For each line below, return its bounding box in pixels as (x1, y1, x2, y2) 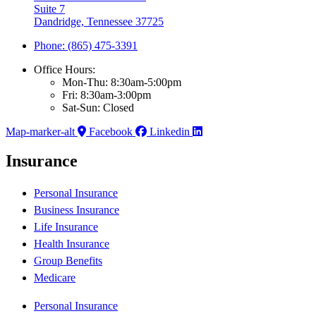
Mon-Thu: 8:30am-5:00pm (62, 75, 181, 88)
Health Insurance (34, 238, 109, 250)
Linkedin (150, 125, 190, 138)
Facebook (89, 125, 133, 138)
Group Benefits (34, 255, 102, 267)
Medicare (34, 272, 75, 284)
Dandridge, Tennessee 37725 (34, 15, 164, 28)
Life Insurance (34, 221, 98, 233)
